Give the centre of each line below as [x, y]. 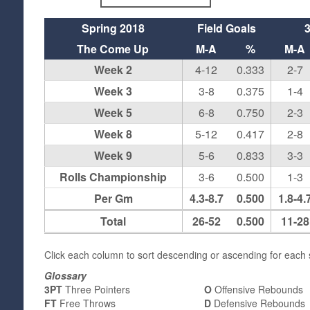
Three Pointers [96, 289]
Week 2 [113, 70]
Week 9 [113, 155]
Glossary [65, 275]
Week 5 [113, 112]
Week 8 [113, 134]
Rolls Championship [113, 177]
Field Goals [226, 28]
